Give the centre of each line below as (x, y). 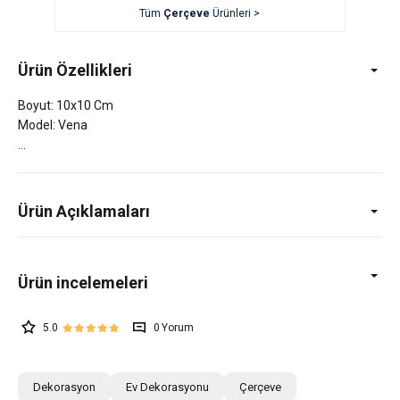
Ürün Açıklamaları (84, 211)
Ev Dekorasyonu (167, 387)
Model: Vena (53, 125)
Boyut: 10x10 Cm (66, 105)
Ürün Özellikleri (75, 70)
